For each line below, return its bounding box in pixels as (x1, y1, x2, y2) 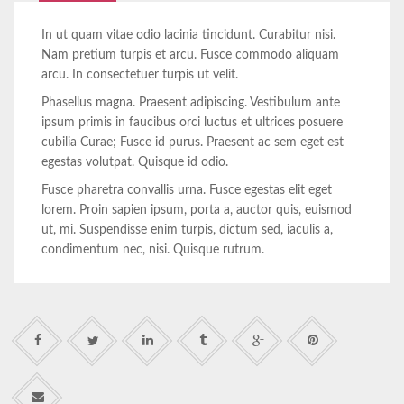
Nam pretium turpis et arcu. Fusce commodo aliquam (41, 49, 339, 61)
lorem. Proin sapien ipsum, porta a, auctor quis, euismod (41, 204, 352, 216)
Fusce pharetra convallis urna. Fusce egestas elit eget (41, 184, 332, 197)
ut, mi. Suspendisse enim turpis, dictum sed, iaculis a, (41, 224, 333, 236)
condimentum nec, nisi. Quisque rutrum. (41, 243, 264, 256)
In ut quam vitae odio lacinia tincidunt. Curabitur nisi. (41, 29, 335, 41)
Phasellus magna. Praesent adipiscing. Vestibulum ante (41, 96, 340, 109)
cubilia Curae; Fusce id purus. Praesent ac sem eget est (41, 136, 344, 149)
